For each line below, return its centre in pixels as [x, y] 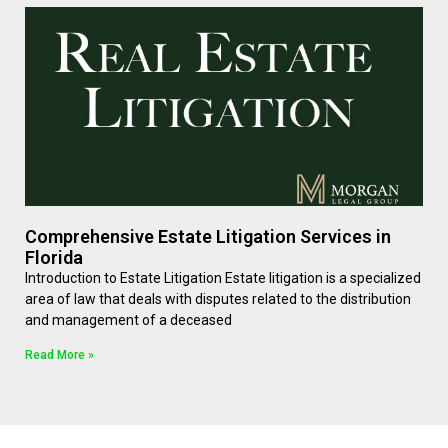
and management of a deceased [128, 320]
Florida [54, 257]
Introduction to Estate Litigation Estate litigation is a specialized [223, 278]
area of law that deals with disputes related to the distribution [218, 299]
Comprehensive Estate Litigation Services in [208, 236]
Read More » [59, 355]
